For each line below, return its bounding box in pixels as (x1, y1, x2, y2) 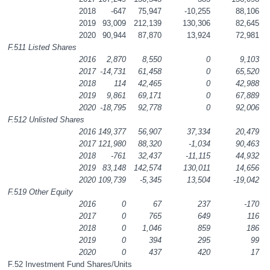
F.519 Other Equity (8, 187, 74, 196)
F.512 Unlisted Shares (8, 115, 85, 124)
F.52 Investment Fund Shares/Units (8, 259, 133, 269)
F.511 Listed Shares (8, 42, 77, 52)
